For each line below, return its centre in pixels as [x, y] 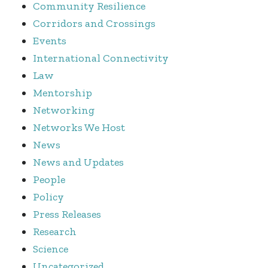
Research [55, 231]
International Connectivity [101, 58]
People [49, 179]
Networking [64, 110]
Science [51, 249]
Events [50, 40]
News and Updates [78, 162]
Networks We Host [79, 127]
